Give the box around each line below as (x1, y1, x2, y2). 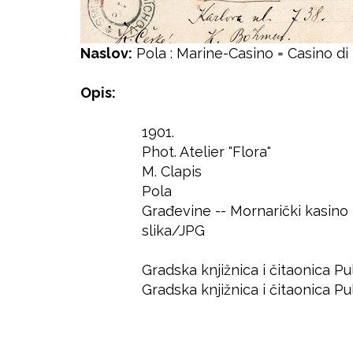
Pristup (87, 304, 127, 317)
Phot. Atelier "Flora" (142, 143, 271, 160)
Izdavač (87, 166, 131, 179)
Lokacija (87, 284, 135, 297)
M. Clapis (142, 163, 202, 180)
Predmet (87, 206, 136, 218)
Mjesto (87, 186, 124, 199)
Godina (87, 127, 128, 139)
